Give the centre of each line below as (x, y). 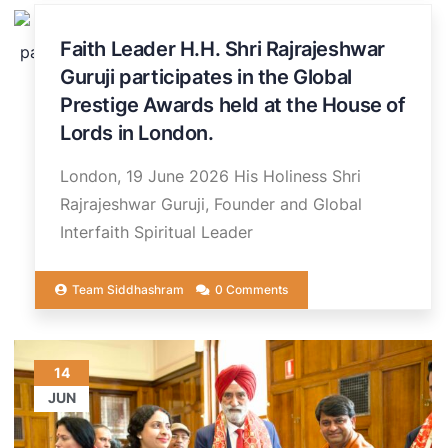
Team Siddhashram (128, 289)
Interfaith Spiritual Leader (156, 231)
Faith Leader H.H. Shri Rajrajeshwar (223, 48)
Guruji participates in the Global (206, 76)
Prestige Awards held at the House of (233, 104)
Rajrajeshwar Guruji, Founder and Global (211, 203)
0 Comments (251, 289)
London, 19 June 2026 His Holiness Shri (210, 175)
